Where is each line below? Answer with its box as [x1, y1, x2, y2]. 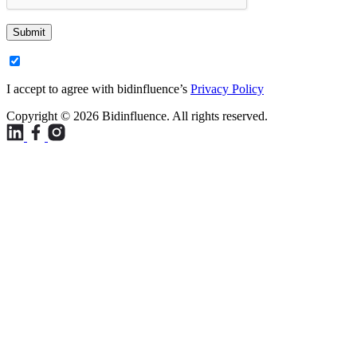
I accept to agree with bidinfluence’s [6, 81, 190, 96]
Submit [13, 25, 45, 38]
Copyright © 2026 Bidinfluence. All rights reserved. [6, 108, 268, 123]
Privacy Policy [190, 81, 264, 96]
